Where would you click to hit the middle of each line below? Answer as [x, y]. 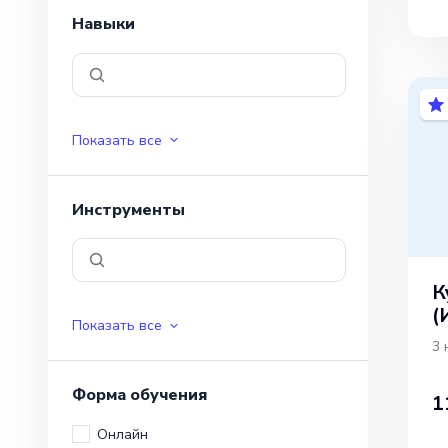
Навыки [103, 24]
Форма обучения [140, 395]
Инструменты [128, 209]
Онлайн [122, 434]
